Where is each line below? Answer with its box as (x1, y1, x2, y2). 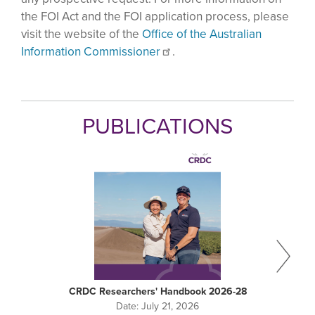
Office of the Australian (142, 25, 262, 44)
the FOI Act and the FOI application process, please (21, 8, 289, 26)
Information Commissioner (21, 43, 160, 61)
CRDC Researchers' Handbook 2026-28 (68, 284, 247, 300)
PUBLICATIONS (82, 110, 233, 143)
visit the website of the (21, 25, 142, 44)
